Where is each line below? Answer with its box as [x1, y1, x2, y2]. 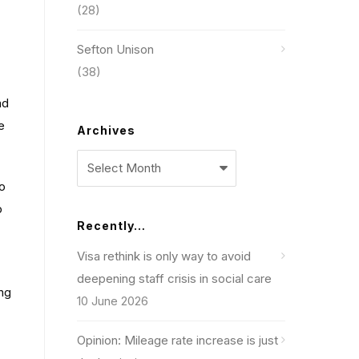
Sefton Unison [77, 42, 154, 57]
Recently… [77, 219, 146, 232]
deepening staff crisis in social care [77, 271, 272, 286]
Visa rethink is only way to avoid [77, 248, 251, 264]
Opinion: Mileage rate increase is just [77, 333, 278, 348]
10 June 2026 [77, 293, 148, 309]
